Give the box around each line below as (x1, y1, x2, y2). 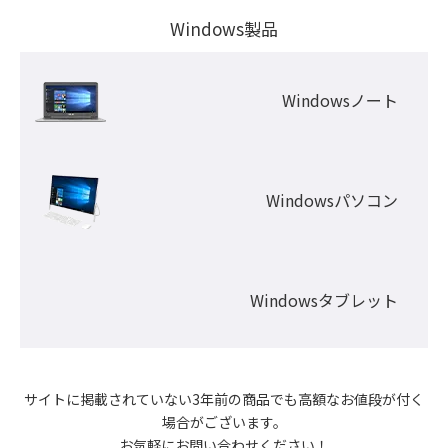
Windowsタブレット (250, 287, 398, 312)
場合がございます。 (161, 411, 287, 432)
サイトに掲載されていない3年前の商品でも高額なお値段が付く (24, 388, 424, 409)
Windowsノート (282, 87, 398, 112)
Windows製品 (170, 15, 278, 41)
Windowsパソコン (266, 187, 398, 212)
